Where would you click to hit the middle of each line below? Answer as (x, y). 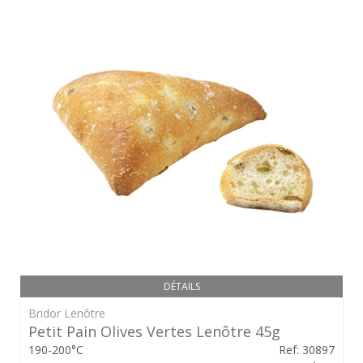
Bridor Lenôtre (67, 313)
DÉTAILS (181, 286)
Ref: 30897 (307, 349)
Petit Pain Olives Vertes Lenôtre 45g (154, 331)
